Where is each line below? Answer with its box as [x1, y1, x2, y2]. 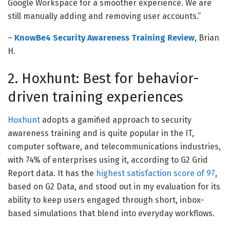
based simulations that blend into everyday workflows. [8, 208, 215, 218]
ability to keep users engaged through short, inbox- [8, 195, 204, 205]
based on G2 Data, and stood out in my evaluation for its [8, 181, 220, 191]
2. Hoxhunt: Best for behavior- [8, 70, 199, 87]
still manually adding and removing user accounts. [8, 11, 198, 21]
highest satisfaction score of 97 [96, 168, 215, 178]
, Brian [195, 32, 219, 43]
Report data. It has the [8, 168, 96, 178]
